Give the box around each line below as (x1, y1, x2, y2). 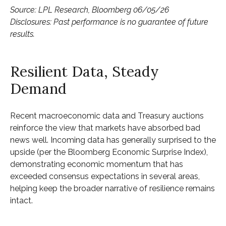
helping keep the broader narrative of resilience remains (10, 184, 215, 194)
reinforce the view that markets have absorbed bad (10, 123, 200, 133)
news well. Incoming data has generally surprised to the (10, 135, 216, 145)
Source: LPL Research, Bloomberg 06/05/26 (10, 5, 169, 15)
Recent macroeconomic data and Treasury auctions (10, 111, 204, 121)
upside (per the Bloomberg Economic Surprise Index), (10, 147, 208, 157)
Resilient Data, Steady (10, 62, 159, 81)
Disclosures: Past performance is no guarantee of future (10, 17, 208, 27)
